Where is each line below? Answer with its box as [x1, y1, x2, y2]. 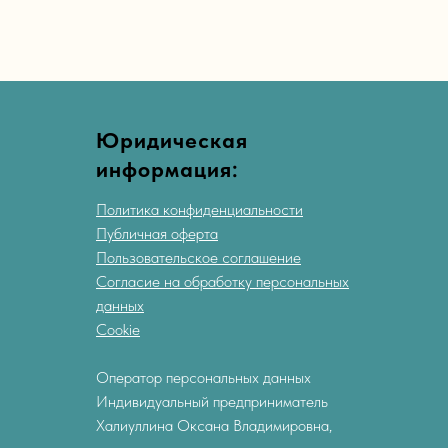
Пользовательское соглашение [96, 248, 301, 268]
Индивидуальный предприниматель [96, 392, 328, 412]
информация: [96, 156, 239, 183]
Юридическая [96, 127, 248, 154]
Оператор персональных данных [96, 368, 311, 388]
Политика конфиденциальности [96, 200, 303, 220]
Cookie [96, 320, 140, 340]
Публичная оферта [96, 224, 218, 244]
